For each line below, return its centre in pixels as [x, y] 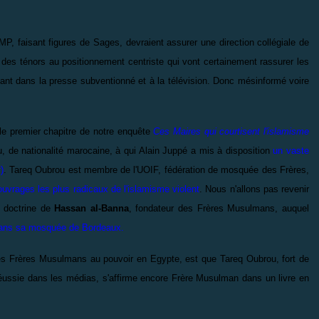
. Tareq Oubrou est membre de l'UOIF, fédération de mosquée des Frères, [156, 169]
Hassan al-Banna [91, 208]
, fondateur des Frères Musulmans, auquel [219, 208]
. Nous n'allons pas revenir [255, 189]
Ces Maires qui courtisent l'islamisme [231, 131]
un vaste [291, 150]
